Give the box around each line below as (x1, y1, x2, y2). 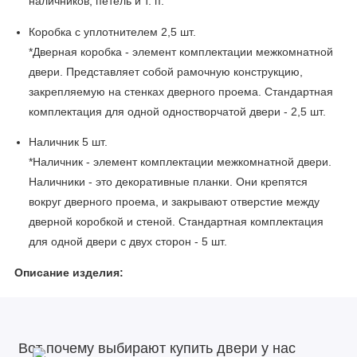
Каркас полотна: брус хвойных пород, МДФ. (29, 297, 258, 310)
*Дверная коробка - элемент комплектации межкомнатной (29, 45, 333, 58)
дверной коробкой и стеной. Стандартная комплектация (29, 216, 324, 229)
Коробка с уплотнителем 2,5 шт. (29, 25, 196, 38)
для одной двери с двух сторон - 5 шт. (29, 236, 227, 249)
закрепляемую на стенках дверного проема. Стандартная (29, 85, 333, 98)
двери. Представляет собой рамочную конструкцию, (29, 65, 303, 78)
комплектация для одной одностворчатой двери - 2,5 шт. (29, 105, 326, 118)
